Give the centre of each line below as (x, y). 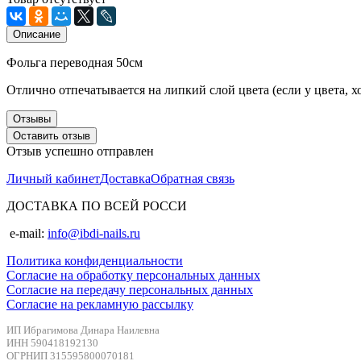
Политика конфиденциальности (95, 260)
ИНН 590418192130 (52, 342)
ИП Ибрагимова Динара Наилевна (83, 330)
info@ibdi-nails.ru (94, 233)
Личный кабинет (53, 178)
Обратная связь (193, 178)
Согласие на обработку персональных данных (133, 275)
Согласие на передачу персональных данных (130, 289)
